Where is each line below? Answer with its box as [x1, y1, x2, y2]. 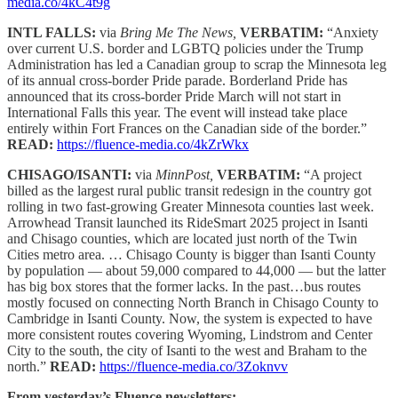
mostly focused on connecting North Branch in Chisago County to [7, 294, 378, 310]
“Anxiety [327, 24, 378, 40]
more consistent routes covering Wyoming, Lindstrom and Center [7, 326, 372, 342]
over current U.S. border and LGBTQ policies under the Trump [7, 40, 363, 56]
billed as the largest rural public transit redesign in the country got [7, 182, 371, 198]
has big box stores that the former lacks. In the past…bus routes [7, 278, 361, 294]
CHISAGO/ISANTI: [7, 166, 135, 182]
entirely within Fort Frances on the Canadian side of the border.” [7, 120, 367, 136]
